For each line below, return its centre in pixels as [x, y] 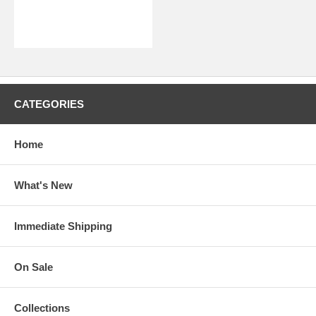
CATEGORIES [49, 104]
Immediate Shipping [63, 226]
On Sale [34, 267]
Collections [42, 308]
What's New [43, 185]
